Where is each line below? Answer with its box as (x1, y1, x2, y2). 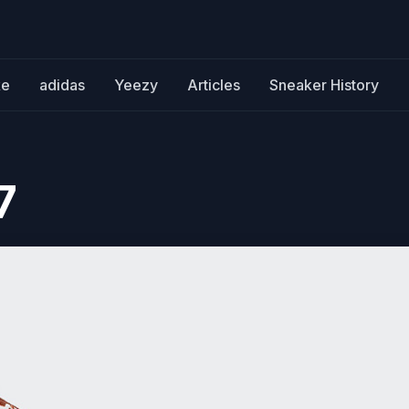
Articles (187, 76, 240, 94)
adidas (39, 76, 85, 94)
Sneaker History (269, 76, 379, 94)
